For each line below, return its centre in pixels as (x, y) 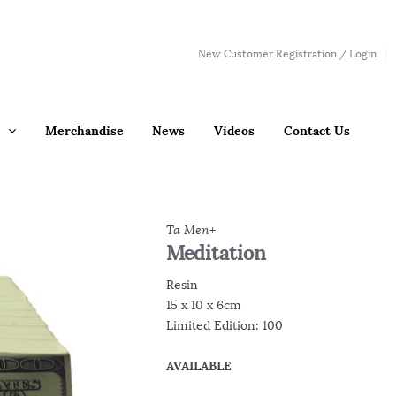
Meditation (217, 252)
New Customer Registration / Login (287, 53)
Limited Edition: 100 (225, 325)
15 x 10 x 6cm (204, 305)
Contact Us (316, 131)
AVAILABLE (199, 366)
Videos (235, 131)
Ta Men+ (191, 229)
